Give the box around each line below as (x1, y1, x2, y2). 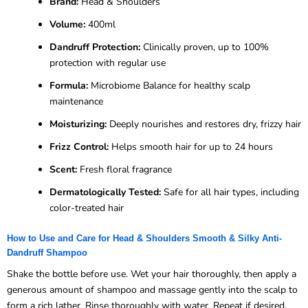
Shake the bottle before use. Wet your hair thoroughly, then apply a (7, 267, 296, 280)
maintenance (49, 94, 103, 108)
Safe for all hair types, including (161, 185, 299, 199)
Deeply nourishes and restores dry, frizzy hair (107, 117, 301, 131)
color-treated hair (49, 201, 124, 214)
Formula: (49, 78, 88, 92)
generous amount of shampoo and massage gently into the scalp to (7, 283, 298, 296)
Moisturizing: (49, 117, 107, 131)
